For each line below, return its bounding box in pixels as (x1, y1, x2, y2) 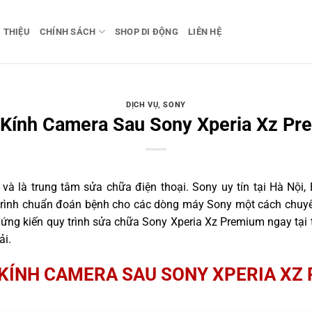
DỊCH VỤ (126, 100, 159, 110)
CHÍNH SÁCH (39, 26, 96, 37)
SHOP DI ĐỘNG (114, 26, 179, 37)
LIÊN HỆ (188, 26, 221, 37)
